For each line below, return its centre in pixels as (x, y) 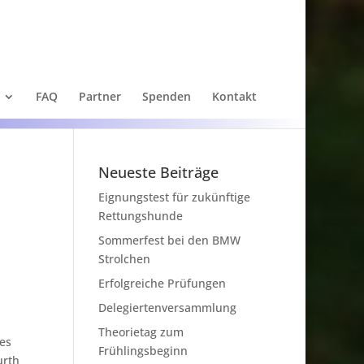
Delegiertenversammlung (167, 308)
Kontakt (234, 96)
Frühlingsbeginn (143, 351)
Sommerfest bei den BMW (169, 240)
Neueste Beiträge (158, 172)
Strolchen (124, 259)
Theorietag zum (141, 332)
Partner (100, 96)
